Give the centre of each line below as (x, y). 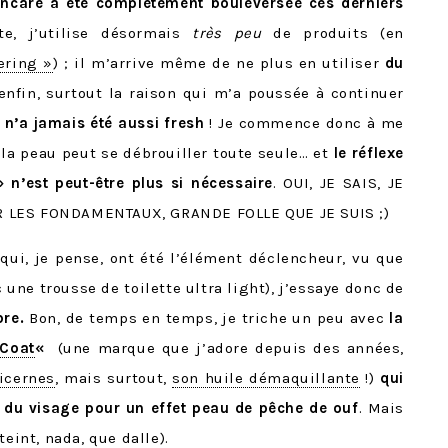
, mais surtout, (113, 378)
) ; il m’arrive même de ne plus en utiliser (218, 63)
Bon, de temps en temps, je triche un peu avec (207, 318)
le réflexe (368, 153)
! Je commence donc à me (306, 123)
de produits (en (332, 33)
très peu (227, 33)
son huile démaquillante (266, 378)
